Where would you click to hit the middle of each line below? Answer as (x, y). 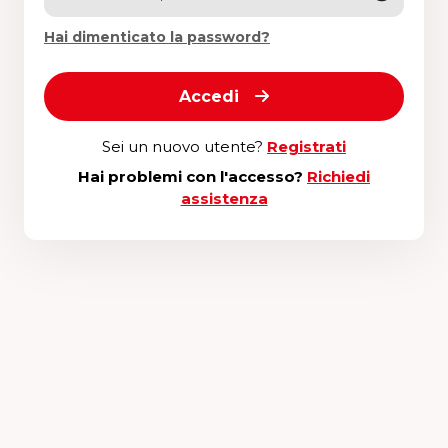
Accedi (209, 96)
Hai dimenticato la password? (157, 37)
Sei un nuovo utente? (184, 146)
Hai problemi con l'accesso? (192, 176)
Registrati (306, 146)
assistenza (224, 198)
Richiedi (338, 176)
